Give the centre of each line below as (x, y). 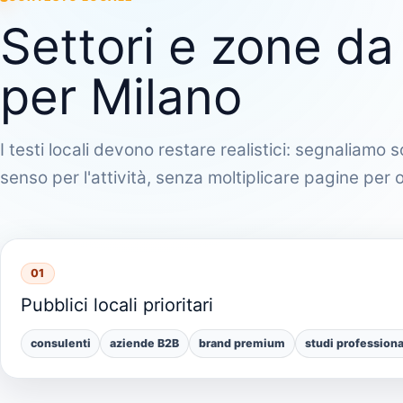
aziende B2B (145, 344)
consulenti (60, 344)
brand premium (242, 344)
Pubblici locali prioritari (116, 305)
